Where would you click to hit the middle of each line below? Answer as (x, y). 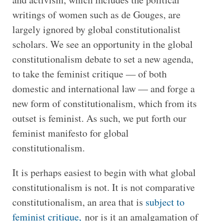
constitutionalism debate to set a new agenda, (103, 59)
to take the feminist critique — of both (89, 74)
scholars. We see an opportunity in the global (102, 44)
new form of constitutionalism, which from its (104, 103)
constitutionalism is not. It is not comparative (103, 187)
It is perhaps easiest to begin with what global (104, 172)
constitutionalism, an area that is (79, 202)
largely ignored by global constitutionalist (96, 29)
